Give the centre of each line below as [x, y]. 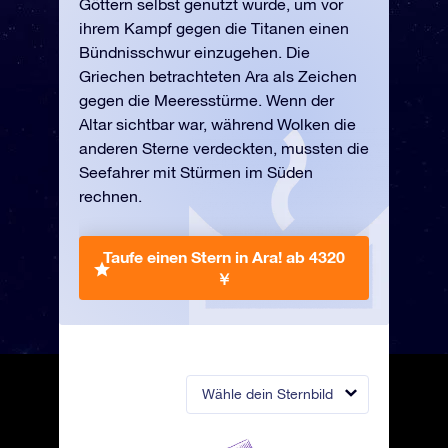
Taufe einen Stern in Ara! [194, 256]
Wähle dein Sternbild [267, 394]
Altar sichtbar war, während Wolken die [217, 124]
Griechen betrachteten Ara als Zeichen [218, 76]
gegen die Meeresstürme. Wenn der [206, 100]
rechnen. [110, 196]
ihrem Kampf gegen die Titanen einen [214, 28]
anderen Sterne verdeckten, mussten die [224, 148]
